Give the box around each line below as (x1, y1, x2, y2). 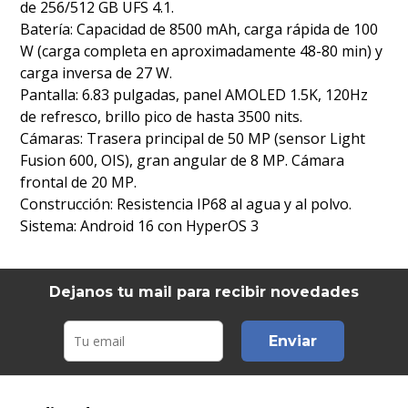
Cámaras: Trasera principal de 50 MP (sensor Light (20, 128, 366, 149)
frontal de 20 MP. (20, 172, 138, 193)
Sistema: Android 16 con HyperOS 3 (20, 216, 260, 237)
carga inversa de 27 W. (20, 63, 173, 84)
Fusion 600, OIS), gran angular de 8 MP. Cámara (20, 150, 345, 171)
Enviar (269, 332, 317, 351)
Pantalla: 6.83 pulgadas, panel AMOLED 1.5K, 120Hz (20, 85, 369, 106)
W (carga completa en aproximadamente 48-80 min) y (20, 41, 383, 62)
